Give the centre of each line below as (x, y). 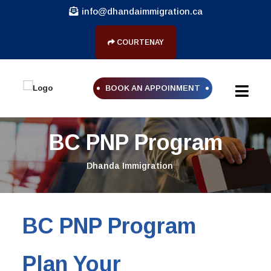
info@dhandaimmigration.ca (142, 11)
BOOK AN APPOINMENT (152, 88)
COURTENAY (139, 42)
